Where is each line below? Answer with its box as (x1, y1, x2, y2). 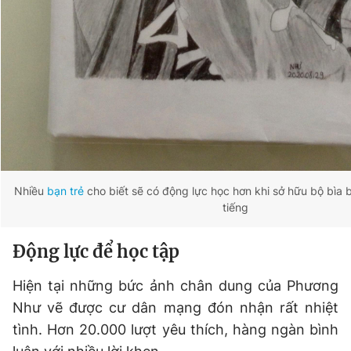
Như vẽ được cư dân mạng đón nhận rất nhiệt (13, 299, 338, 316)
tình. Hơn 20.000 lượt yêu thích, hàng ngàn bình (13, 321, 338, 338)
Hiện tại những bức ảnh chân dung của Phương (13, 277, 338, 294)
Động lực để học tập (13, 241, 179, 262)
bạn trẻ (46, 183, 84, 197)
